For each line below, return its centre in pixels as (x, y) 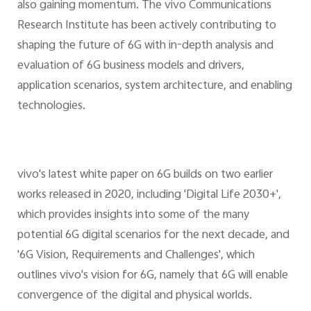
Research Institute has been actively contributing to (146, 25)
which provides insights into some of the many (133, 216)
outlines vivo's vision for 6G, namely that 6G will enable (152, 276)
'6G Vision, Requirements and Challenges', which (136, 256)
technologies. (51, 106)
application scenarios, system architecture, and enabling (154, 86)
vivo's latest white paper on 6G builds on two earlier (145, 175)
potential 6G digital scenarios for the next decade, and (153, 236)
